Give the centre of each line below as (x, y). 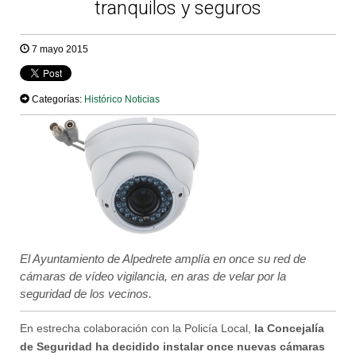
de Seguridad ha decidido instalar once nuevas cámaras (172, 346)
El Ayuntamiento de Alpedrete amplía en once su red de (163, 259)
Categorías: (57, 99)
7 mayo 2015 (59, 49)
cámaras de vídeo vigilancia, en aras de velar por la (153, 277)
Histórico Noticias (122, 99)
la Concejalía (289, 328)
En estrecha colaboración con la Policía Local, (137, 328)
